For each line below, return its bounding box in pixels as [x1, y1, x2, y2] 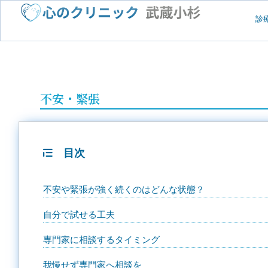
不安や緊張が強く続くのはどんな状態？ [43, 184, 205, 195]
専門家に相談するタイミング [43, 234, 160, 245]
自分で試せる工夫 [43, 209, 115, 220]
